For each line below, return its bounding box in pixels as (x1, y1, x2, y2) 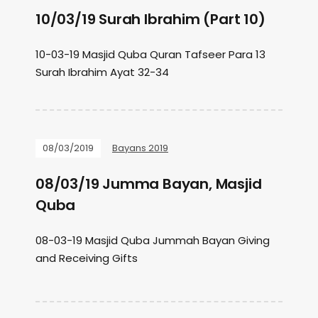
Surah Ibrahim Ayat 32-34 (35, 65, 169, 79)
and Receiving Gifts (35, 251, 138, 265)
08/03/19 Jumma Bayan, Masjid (35, 174, 262, 194)
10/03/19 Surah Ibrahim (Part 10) (35, 9, 265, 29)
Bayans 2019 (112, 141, 168, 155)
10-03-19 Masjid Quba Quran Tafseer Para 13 (35, 47, 265, 62)
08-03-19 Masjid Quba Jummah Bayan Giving (35, 233, 270, 248)
